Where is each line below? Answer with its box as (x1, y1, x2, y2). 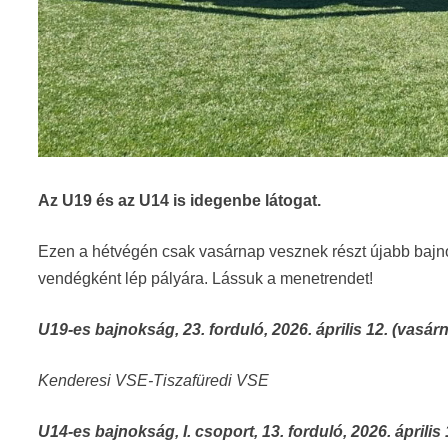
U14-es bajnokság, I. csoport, (38, 423, 263, 441)
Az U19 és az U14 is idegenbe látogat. (38, 192, 322, 210)
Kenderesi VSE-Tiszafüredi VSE (38, 372, 270, 390)
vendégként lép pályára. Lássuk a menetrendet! (38, 270, 374, 288)
